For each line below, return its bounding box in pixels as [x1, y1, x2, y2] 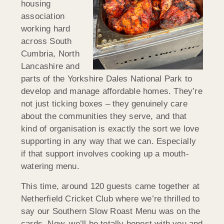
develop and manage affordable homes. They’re [21, 86, 202, 96]
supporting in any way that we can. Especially [21, 136, 196, 146]
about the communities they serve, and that [21, 111, 187, 121]
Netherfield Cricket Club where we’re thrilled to [21, 193, 200, 203]
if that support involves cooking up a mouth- [21, 149, 189, 159]
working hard [21, 24, 70, 34]
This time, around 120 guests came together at [21, 181, 200, 191]
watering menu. [21, 161, 79, 171]
